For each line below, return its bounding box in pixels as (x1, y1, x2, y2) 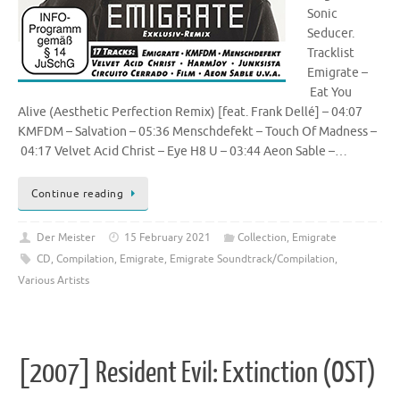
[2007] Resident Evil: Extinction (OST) (18, 357, 376, 390)
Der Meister (36, 229, 96, 245)
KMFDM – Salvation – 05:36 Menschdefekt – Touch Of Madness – (18, 124, 377, 140)
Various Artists (18, 272, 89, 287)
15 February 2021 (124, 229, 212, 245)
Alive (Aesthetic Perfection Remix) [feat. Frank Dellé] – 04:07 (18, 104, 362, 121)
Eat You (307, 85, 352, 101)
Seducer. (307, 26, 354, 42)
